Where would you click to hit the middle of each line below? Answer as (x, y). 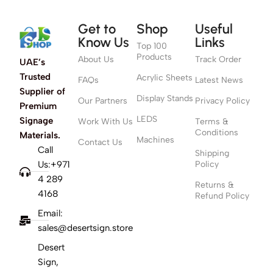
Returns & (214, 185)
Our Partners (103, 101)
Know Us (104, 42)
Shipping (212, 153)
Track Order (218, 59)
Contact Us (100, 142)
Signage (36, 120)
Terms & (212, 121)
